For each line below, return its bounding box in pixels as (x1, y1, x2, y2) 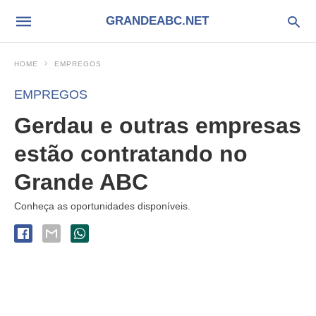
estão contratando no (14, 141, 248, 166)
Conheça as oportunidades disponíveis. (14, 200, 190, 212)
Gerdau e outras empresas (14, 113, 301, 138)
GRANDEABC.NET (105, 14, 209, 28)
